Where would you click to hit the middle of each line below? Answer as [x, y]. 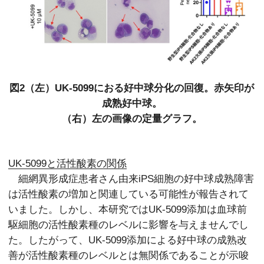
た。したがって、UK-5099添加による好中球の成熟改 [128, 240]
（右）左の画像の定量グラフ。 [132, 119]
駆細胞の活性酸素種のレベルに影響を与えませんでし [129, 225]
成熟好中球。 [132, 103]
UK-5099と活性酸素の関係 [68, 164]
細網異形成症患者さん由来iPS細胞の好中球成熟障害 [131, 179]
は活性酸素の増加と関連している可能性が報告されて [129, 194]
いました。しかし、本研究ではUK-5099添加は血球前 [128, 209]
